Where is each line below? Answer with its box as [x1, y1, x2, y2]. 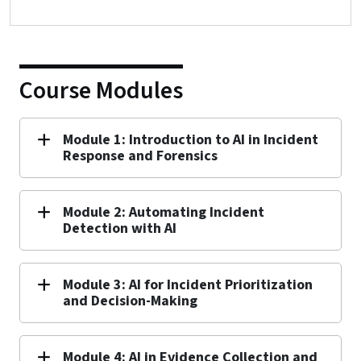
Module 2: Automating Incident [63, 201, 264, 222]
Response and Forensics [63, 145, 218, 166]
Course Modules [19, 73, 183, 108]
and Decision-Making [63, 290, 197, 311]
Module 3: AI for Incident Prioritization [63, 274, 313, 295]
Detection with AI [63, 218, 176, 239]
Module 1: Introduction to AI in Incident [63, 129, 318, 150]
